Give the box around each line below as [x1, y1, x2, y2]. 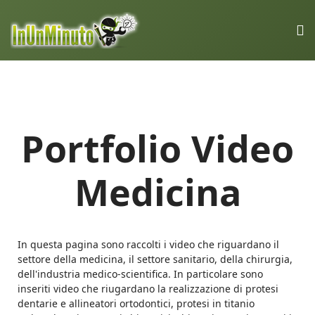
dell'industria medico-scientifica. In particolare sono [18, 267, 263, 281]
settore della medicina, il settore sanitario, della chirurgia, [18, 252, 292, 266]
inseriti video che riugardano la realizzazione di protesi [18, 282, 278, 296]
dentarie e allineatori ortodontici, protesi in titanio [18, 297, 255, 311]
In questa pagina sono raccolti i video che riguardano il [18, 238, 279, 252]
